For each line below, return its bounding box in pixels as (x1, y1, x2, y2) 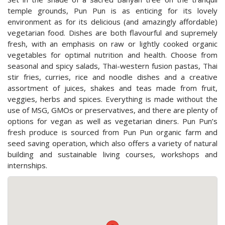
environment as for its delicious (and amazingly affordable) (8, 16, 217, 27)
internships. (8, 160, 47, 170)
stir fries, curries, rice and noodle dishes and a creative (8, 71, 217, 82)
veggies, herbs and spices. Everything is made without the (8, 93, 217, 104)
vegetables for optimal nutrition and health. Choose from (8, 49, 217, 60)
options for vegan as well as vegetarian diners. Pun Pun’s (8, 116, 217, 126)
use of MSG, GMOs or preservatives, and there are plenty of (8, 104, 217, 115)
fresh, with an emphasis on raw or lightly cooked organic (8, 38, 217, 49)
